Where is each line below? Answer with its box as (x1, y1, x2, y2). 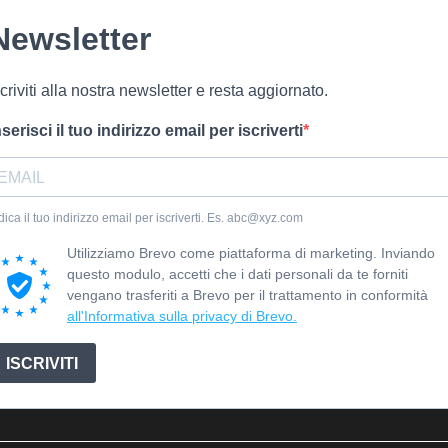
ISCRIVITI (6, 354, 78, 372)
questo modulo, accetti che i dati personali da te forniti (67, 266, 408, 283)
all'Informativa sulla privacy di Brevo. (67, 308, 297, 325)
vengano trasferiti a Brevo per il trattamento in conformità (67, 287, 428, 304)
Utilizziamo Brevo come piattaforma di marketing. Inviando (67, 245, 435, 262)
